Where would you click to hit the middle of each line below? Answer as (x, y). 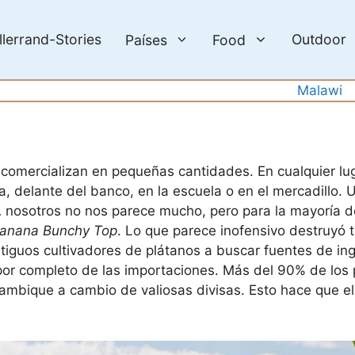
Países (146, 40)
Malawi (320, 90)
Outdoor (319, 39)
